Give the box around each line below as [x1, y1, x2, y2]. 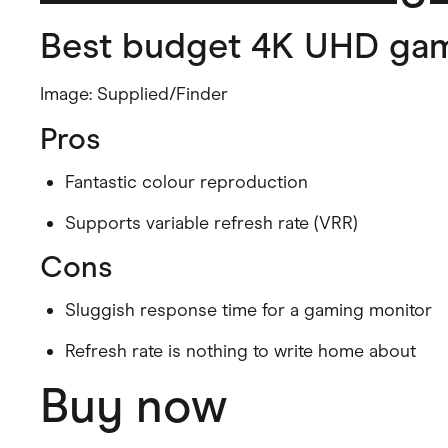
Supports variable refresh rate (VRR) [65, 212, 358, 234]
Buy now [40, 376, 227, 435]
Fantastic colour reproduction [65, 171, 308, 193]
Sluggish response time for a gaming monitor [65, 299, 432, 321]
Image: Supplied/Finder [40, 83, 228, 105]
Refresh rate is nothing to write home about [65, 340, 416, 362]
